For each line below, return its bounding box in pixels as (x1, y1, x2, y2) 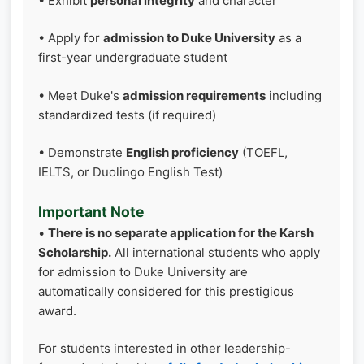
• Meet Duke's (38, 87, 123, 103)
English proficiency (126, 145, 239, 160)
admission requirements (123, 87, 266, 103)
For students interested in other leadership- (38, 340, 291, 356)
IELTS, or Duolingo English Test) (38, 164, 223, 180)
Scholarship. (38, 244, 111, 260)
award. (38, 302, 76, 318)
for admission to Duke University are (38, 263, 248, 279)
